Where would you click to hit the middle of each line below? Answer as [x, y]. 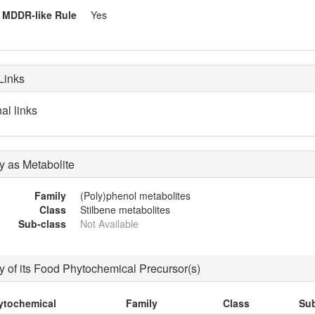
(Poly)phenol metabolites [135, 196]
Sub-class [42, 224]
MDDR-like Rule [39, 14]
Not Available [109, 224]
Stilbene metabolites [125, 210]
